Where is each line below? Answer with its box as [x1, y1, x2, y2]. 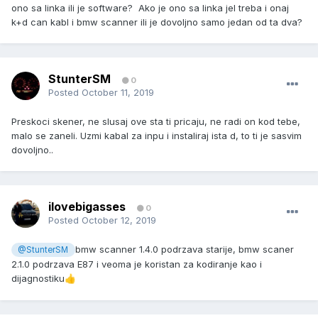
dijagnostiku [11, 273, 65, 285]
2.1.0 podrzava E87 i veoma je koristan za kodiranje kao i [11, 258, 262, 270]
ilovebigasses [48, 199, 126, 214]
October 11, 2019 [82, 87, 154, 99]
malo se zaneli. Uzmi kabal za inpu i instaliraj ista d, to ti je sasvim [11, 130, 302, 142]
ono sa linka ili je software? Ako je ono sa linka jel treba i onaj [11, 2, 289, 14]
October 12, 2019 [82, 214, 156, 226]
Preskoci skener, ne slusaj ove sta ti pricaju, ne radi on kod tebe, [11, 116, 300, 128]
